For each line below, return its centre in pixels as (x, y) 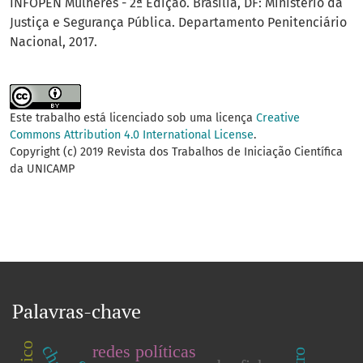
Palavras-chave (77, 312)
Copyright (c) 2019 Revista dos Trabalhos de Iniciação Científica (176, 152)
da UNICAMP (42, 169)
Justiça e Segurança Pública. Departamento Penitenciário (178, 23)
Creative (278, 118)
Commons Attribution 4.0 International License (132, 135)
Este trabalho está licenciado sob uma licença (133, 118)
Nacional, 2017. (53, 42)
